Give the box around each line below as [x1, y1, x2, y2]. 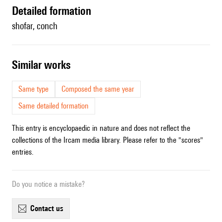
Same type [18, 84, 49, 94]
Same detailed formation [18, 101, 89, 111]
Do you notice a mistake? [12, 179, 85, 189]
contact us [35, 204, 63, 214]
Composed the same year [61, 84, 134, 94]
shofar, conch [12, 20, 57, 32]
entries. [12, 147, 34, 157]
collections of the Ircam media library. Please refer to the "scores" [12, 135, 203, 145]
